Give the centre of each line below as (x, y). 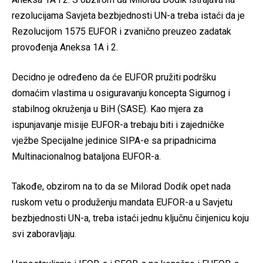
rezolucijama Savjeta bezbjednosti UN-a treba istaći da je (128, 16)
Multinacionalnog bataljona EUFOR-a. (86, 157)
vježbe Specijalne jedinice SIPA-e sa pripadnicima (114, 141)
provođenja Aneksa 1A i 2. (65, 48)
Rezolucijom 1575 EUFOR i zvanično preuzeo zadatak (122, 32)
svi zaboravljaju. (44, 234)
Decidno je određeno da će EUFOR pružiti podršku (114, 77)
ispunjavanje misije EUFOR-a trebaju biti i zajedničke (118, 125)
